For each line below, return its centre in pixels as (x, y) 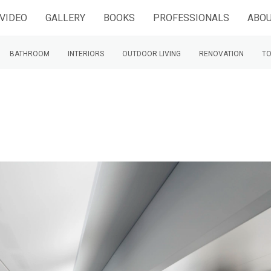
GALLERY (65, 18)
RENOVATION (221, 54)
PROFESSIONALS (191, 18)
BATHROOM (30, 54)
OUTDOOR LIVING (152, 54)
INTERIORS (86, 54)
